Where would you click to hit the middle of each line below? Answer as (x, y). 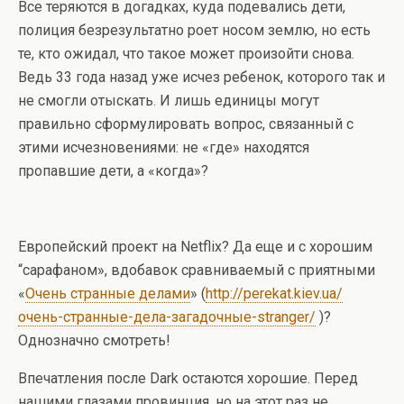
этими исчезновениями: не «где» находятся (164, 148)
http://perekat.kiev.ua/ (274, 294)
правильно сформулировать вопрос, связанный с (186, 124)
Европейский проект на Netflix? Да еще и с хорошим (195, 247)
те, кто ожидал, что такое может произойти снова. (186, 54)
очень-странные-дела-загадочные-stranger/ (167, 317)
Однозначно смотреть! (94, 341)
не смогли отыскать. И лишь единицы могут (169, 101)
